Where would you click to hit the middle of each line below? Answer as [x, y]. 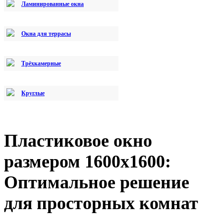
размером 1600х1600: [87, 161]
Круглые [33, 93]
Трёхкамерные [41, 63]
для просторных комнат [101, 203]
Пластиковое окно [78, 140]
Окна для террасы [46, 33]
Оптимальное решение [97, 182]
